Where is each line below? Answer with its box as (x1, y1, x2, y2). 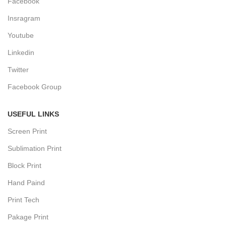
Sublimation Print (8, 144, 62, 153)
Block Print (8, 161, 42, 170)
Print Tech (8, 196, 40, 204)
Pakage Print (8, 213, 49, 221)
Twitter (8, 66, 29, 74)
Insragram (8, 14, 41, 23)
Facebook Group (8, 83, 62, 91)
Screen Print (8, 127, 47, 136)
